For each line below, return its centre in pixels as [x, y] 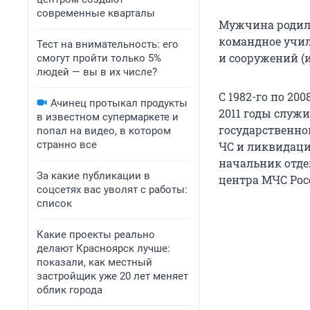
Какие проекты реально [96, 235]
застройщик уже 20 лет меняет [112, 276]
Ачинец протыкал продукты [119, 103]
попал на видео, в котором [104, 131]
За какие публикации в [93, 176]
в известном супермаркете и [108, 117]
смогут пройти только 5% [99, 58]
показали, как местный [94, 262]
